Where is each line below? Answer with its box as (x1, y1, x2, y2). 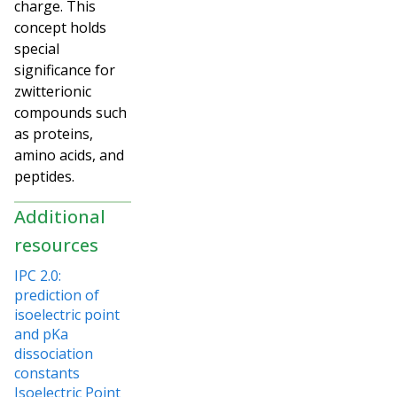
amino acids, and (14, 144, 124, 165)
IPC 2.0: (14, 265, 61, 285)
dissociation (14, 343, 93, 363)
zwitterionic (14, 81, 91, 101)
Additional (14, 204, 105, 229)
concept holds (14, 17, 106, 37)
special (14, 38, 59, 58)
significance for (14, 59, 115, 80)
